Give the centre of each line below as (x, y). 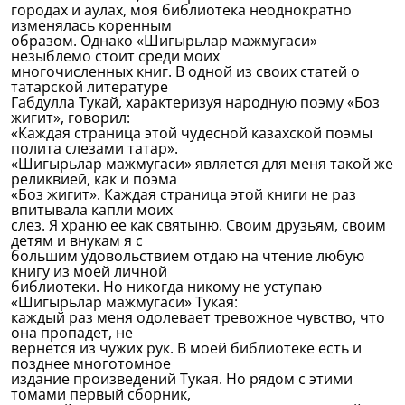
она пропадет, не (72, 333)
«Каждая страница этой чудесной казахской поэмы (192, 133)
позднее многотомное (91, 363)
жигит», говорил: (71, 118)
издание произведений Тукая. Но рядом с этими (182, 379)
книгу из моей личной (89, 271)
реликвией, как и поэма (94, 179)
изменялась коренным (91, 25)
